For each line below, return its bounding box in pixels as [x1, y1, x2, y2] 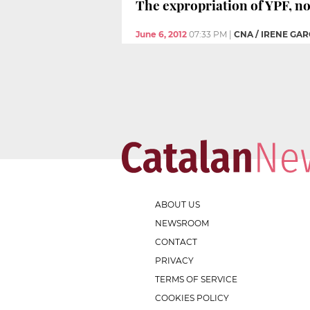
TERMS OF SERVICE [155, 273, 237, 284]
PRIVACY [155, 255, 194, 266]
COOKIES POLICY [155, 292, 229, 303]
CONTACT [155, 236, 197, 247]
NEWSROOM [155, 217, 209, 228]
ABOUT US [155, 199, 200, 210]
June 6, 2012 [136, 28, 187, 39]
